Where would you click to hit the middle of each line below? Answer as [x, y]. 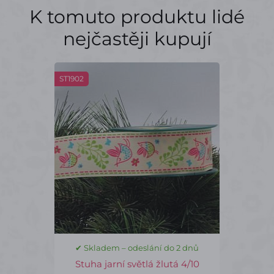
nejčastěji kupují [137, 39]
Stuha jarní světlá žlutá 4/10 [137, 264]
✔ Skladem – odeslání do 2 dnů [137, 248]
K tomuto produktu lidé [137, 17]
